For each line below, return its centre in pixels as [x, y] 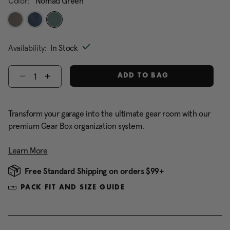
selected [72, 35]
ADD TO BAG [142, 76]
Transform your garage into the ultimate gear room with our [109, 113]
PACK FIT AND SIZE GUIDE [73, 188]
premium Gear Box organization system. [76, 126]
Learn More [28, 150]
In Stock [64, 48]
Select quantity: [32, 70]
